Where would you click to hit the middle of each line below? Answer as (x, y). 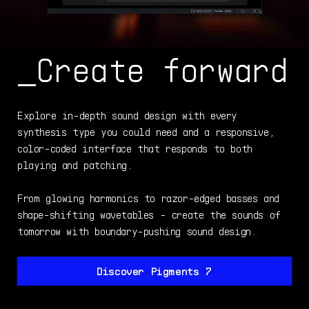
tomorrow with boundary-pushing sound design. (137, 231)
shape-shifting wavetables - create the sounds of (149, 214)
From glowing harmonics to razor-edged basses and (148, 198)
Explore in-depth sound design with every (128, 115)
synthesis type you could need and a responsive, (146, 131)
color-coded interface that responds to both (135, 148)
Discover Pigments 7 (154, 271)
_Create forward (153, 69)
